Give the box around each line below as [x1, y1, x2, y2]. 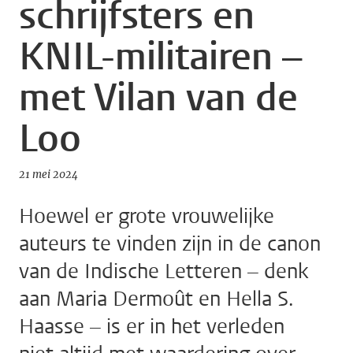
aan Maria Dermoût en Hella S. [19, 285, 293, 314]
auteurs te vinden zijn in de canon [19, 230, 321, 258]
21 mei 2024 [19, 168, 78, 182]
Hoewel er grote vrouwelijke [19, 203, 274, 231]
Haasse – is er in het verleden [19, 313, 284, 341]
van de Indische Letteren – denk [19, 258, 308, 286]
